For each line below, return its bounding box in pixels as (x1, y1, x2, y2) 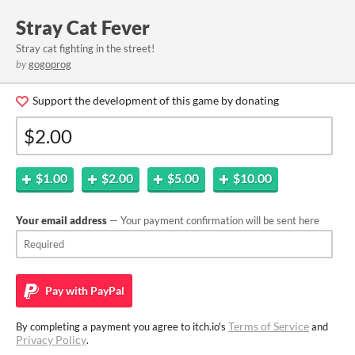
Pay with (43, 284, 88, 297)
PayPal (88, 284, 124, 297)
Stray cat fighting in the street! (16, 42, 155, 55)
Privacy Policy (16, 333, 86, 346)
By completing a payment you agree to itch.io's (16, 320, 228, 333)
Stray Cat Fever (16, 16, 150, 39)
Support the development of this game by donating (30, 94, 279, 107)
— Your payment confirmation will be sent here (107, 214, 319, 227)
